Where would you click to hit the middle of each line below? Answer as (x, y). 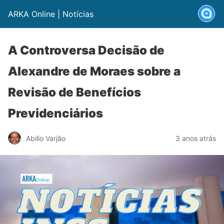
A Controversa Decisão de (86, 50)
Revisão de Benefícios (74, 92)
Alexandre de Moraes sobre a (94, 71)
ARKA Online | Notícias (51, 14)
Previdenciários (55, 113)
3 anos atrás (196, 138)
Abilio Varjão (46, 138)
